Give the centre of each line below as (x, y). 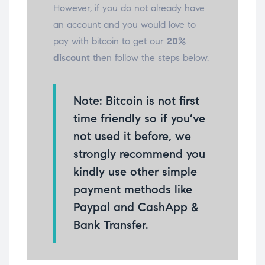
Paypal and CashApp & (136, 207)
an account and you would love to (125, 24)
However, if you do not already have (129, 8)
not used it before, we (132, 136)
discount (72, 57)
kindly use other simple (135, 172)
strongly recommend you (139, 154)
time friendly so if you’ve (139, 118)
